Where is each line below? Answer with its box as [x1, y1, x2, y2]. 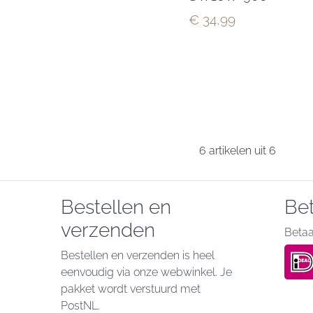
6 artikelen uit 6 [199, 144, 277, 158]
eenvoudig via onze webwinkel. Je [61, 265, 232, 279]
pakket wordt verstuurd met [61, 282, 201, 296]
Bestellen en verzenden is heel [61, 249, 214, 263]
